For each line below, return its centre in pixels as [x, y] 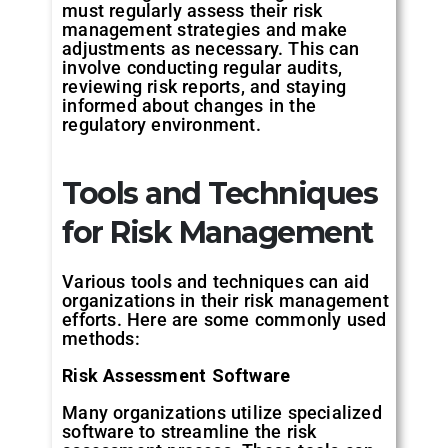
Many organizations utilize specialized [222, 412]
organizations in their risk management [225, 300]
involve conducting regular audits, [202, 67]
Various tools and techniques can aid [216, 281]
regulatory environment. [161, 124]
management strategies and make [205, 29]
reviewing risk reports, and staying [204, 86]
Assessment [155, 375]
